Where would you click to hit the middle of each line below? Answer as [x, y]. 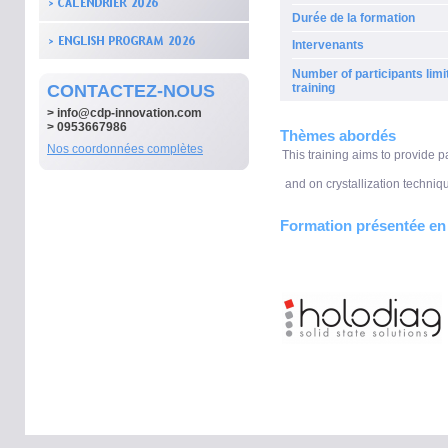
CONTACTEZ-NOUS [131, 91]
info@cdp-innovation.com [129, 113]
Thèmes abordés [338, 135]
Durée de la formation [353, 18]
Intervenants [328, 45]
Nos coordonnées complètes [125, 149]
